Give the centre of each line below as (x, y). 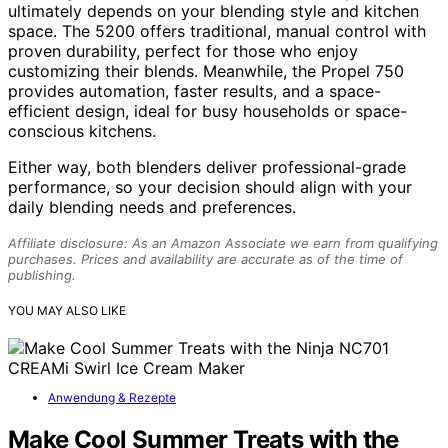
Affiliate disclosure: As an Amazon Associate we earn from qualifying (223, 242)
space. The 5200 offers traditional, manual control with (217, 30)
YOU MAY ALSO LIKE (67, 310)
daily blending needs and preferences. (152, 206)
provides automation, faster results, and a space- (194, 90)
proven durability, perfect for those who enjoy (183, 50)
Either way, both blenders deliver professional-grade (207, 166)
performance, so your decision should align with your (210, 186)
